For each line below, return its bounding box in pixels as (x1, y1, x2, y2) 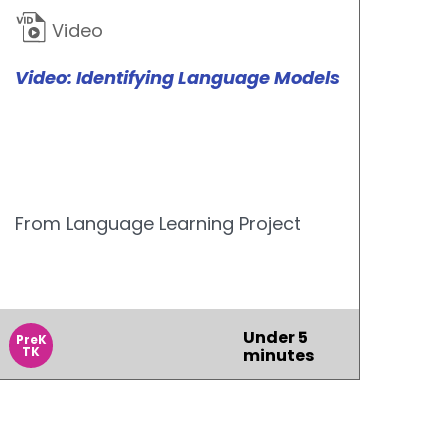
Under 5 (243, 326, 309, 349)
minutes (243, 344, 315, 367)
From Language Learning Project (15, 211, 302, 236)
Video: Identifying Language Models (15, 65, 341, 90)
